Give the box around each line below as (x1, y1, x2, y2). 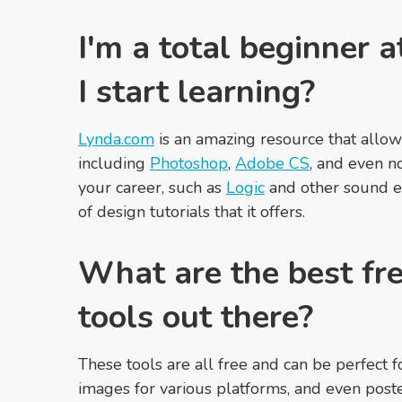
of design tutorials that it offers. (78, 200, 305, 223)
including (78, 152, 150, 174)
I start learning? (78, 69, 315, 114)
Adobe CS (235, 152, 310, 174)
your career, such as (78, 176, 226, 198)
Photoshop (150, 152, 228, 174)
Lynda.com (78, 127, 154, 150)
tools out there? (78, 294, 313, 339)
